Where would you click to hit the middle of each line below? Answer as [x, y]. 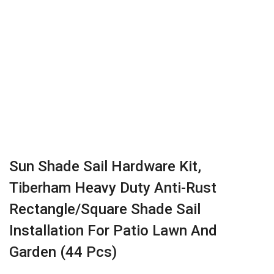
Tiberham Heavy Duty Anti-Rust [113, 188]
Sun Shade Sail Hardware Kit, [105, 166]
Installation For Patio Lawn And [113, 231]
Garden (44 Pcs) [63, 252]
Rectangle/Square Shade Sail [105, 209]
